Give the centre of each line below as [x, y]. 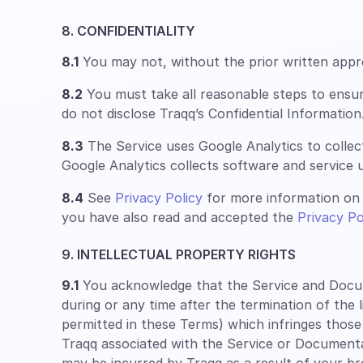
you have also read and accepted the [179, 217]
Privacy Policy [159, 198]
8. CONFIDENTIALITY [128, 31]
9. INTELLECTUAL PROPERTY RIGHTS [179, 254]
